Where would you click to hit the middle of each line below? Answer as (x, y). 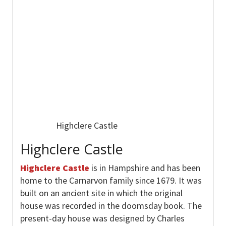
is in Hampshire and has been (145, 167)
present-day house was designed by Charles (102, 218)
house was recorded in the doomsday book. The (111, 205)
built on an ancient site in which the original (101, 193)
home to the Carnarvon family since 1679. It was (111, 180)
